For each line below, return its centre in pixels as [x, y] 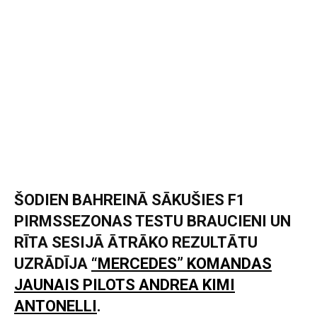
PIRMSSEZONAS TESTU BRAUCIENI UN [152, 221]
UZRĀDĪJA [53, 263]
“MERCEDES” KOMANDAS [181, 263]
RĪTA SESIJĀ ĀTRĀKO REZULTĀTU [136, 242]
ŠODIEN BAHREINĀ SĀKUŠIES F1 [130, 200]
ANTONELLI [56, 306]
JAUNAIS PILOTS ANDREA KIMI [125, 284]
